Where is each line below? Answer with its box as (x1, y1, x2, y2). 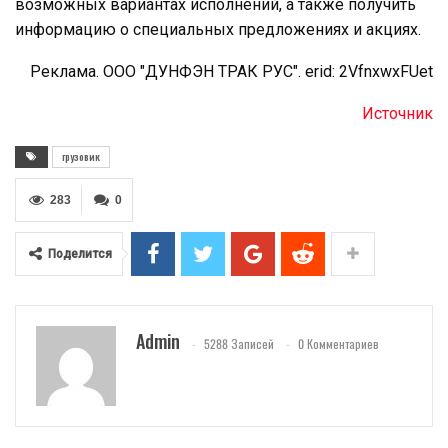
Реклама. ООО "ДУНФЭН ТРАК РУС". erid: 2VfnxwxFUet (30, 61, 433, 81)
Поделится (48, 246, 112, 261)
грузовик (62, 148, 100, 164)
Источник (362, 103, 433, 123)
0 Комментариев (298, 334, 379, 352)
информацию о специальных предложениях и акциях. (15, 19, 421, 39)
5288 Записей (204, 334, 274, 352)
